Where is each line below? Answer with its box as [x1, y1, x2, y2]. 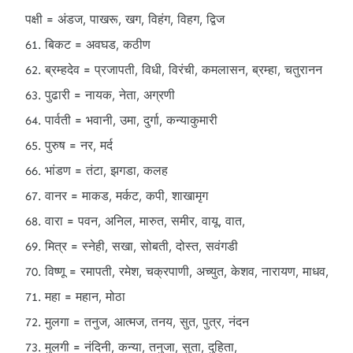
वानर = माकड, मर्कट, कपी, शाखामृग [45, 188, 208, 203]
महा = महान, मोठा [45, 289, 125, 304]
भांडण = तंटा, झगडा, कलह [45, 163, 168, 178]
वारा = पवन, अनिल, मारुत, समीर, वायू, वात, [45, 214, 245, 229]
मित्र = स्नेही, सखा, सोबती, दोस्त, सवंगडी [45, 239, 238, 254]
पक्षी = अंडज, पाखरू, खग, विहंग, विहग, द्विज [25, 12, 225, 27]
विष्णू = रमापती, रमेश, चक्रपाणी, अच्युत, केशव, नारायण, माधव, [45, 264, 329, 279]
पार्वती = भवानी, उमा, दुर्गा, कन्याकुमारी [45, 113, 217, 128]
